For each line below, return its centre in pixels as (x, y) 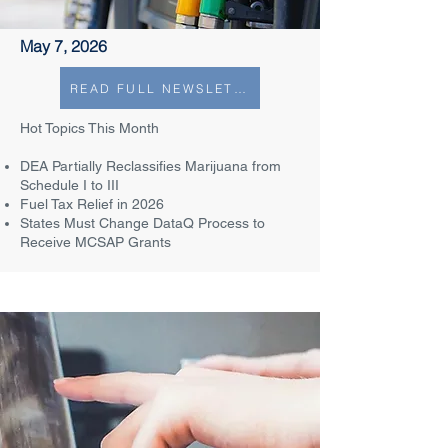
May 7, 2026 (63, 46)
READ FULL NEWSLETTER (239, 88)
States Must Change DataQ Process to (142, 223)
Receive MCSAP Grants (95, 242)
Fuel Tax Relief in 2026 (92, 204)
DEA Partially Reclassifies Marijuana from (150, 166)
